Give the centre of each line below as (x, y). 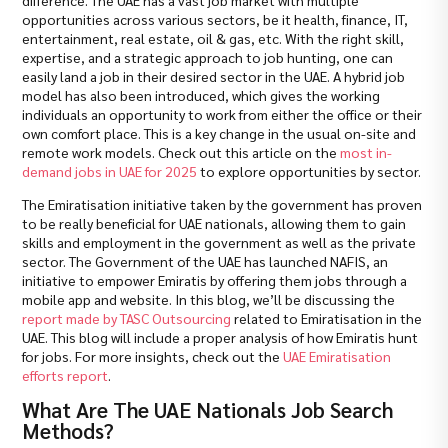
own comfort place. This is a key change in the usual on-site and (219, 132)
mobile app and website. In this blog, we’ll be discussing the (209, 298)
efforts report (65, 374)
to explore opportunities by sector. (309, 170)
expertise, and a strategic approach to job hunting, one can (208, 56)
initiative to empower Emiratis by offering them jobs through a (215, 279)
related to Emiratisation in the (327, 317)
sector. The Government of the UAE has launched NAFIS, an (205, 260)
